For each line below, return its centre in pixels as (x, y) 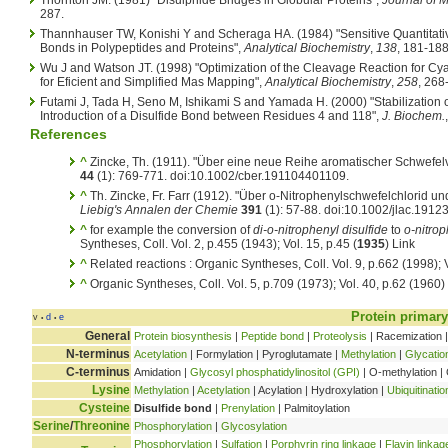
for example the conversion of (170, 229)
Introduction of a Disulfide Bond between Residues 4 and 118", (211, 115)
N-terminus (98, 353)
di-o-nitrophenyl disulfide (320, 229)
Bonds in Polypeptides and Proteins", (142, 47)
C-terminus (98, 371)
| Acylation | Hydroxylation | (318, 389)
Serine (51, 425)
